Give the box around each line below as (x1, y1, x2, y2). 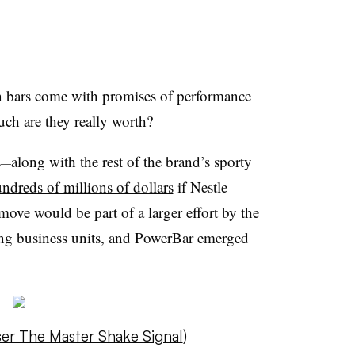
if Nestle (173, 177, 227, 197)
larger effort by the (147, 202, 259, 222)
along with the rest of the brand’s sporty (10, 151, 252, 171)
